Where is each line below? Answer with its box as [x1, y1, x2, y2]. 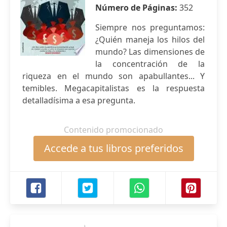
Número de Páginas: [95, 2, 179, 13]
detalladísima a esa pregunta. [22, 95, 135, 106]
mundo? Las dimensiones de [95, 46, 205, 57]
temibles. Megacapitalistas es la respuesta [22, 83, 205, 94]
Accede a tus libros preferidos [44, 141, 183, 155]
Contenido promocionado [64, 124, 163, 135]
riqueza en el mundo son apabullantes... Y [22, 70, 205, 82]
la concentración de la [95, 58, 205, 69]
